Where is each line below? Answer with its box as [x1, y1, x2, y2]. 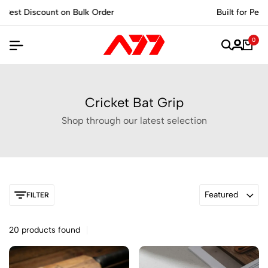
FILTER [26, 191, 49, 199]
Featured [205, 190, 238, 200]
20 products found [9, 225, 80, 235]
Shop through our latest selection [61, 115, 207, 126]
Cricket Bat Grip [84, 95, 184, 111]
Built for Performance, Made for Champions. [50, 7, 218, 17]
